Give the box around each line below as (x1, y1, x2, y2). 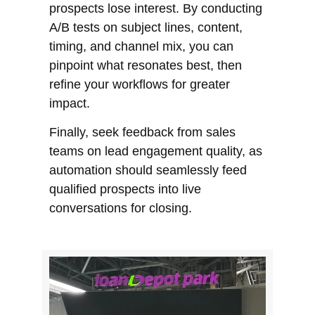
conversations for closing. (49, 201, 192, 216)
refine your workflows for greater (49, 77, 230, 91)
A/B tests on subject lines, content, (49, 20, 243, 34)
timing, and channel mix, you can (49, 39, 233, 53)
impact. (49, 96, 90, 110)
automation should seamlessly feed (49, 163, 247, 178)
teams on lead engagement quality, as (49, 144, 262, 159)
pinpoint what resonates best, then (49, 58, 242, 72)
